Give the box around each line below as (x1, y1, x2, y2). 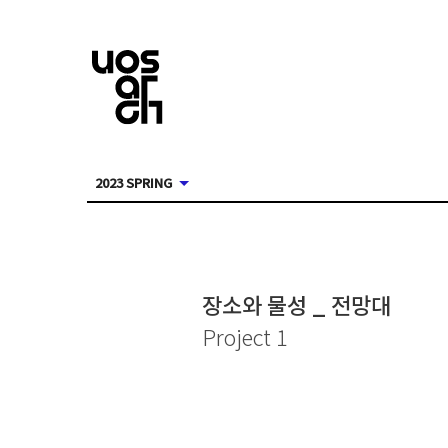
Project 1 (202, 320, 288, 352)
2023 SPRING (95, 173, 172, 192)
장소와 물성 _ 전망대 (202, 288, 391, 320)
